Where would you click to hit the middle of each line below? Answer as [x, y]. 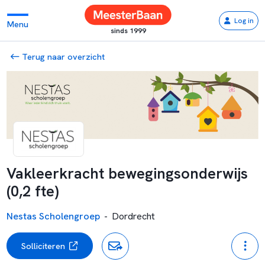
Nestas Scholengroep [53, 216]
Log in [244, 20]
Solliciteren [43, 246]
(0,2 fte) [33, 191]
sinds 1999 [128, 31]
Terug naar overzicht [62, 56]
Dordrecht [134, 216]
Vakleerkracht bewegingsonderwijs [127, 174]
